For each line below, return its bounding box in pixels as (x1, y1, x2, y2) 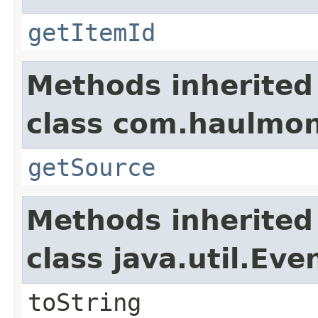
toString (28, 287, 141, 317)
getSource (28, 153, 155, 182)
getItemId (28, 18, 155, 47)
